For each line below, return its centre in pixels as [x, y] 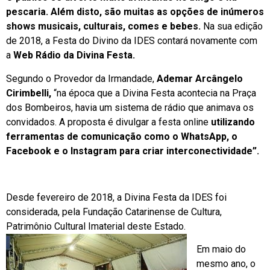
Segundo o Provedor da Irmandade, [81, 78]
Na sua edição [233, 27]
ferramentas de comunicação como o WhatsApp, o [122, 136]
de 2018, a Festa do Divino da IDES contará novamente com [132, 41]
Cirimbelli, [29, 93]
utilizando [232, 122]
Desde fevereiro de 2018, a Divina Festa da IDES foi [116, 197]
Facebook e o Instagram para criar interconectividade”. [133, 151]
